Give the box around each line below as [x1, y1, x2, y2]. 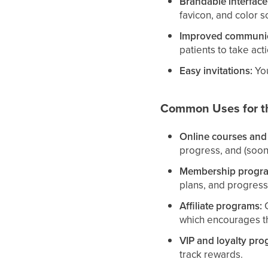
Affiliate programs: [179, 199, 263, 214]
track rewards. [179, 247, 243, 262]
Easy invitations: [179, 63, 253, 78]
